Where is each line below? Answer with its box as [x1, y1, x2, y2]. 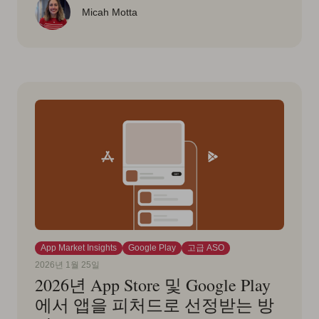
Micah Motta [82, 6, 137, 19]
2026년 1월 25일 [35, 260, 100, 271]
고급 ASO [187, 243, 224, 253]
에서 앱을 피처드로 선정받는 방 [35, 293, 274, 317]
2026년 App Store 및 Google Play [35, 273, 271, 297]
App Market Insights [41, 243, 117, 253]
